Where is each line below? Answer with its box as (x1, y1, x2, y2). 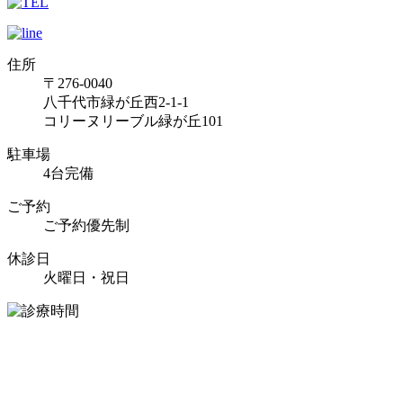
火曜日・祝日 (43, 269, 130, 285)
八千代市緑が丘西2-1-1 (43, 94, 189, 110)
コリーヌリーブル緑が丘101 (43, 112, 223, 129)
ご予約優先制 (43, 217, 130, 233)
